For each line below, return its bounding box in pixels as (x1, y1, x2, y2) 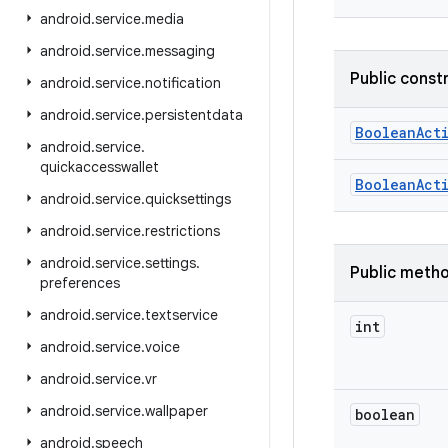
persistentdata (145, 106, 243, 124)
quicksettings (145, 190, 231, 208)
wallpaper (145, 402, 208, 420)
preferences (40, 274, 120, 292)
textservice (145, 306, 218, 324)
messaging (145, 42, 215, 60)
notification (145, 74, 221, 92)
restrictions (145, 222, 220, 240)
